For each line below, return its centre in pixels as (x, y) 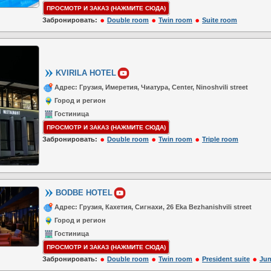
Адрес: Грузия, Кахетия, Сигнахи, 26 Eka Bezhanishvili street (153, 207)
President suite (226, 259)
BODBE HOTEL (84, 192)
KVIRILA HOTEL (86, 73)
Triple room (220, 139)
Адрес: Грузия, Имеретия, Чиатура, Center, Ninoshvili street (151, 87)
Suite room (220, 20)
